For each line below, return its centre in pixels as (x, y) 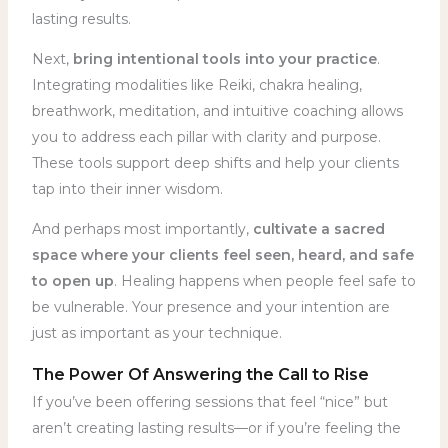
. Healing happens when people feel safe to (264, 280)
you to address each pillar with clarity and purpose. (206, 136)
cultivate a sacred (318, 228)
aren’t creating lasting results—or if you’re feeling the (216, 427)
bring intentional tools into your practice (224, 58)
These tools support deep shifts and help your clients (215, 162)
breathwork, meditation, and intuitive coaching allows (217, 110)
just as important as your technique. (156, 332)
